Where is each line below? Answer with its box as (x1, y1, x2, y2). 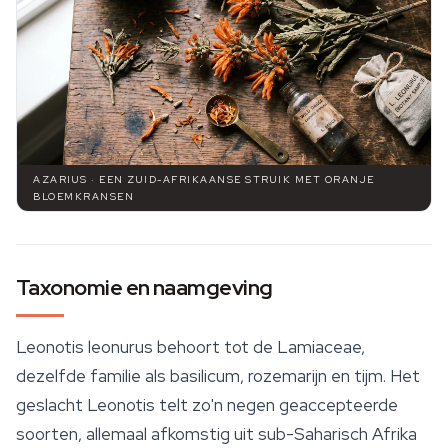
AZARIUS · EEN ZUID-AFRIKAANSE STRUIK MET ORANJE (33, 173, 375, 187)
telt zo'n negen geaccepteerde (155, 394, 398, 417)
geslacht (16, 394, 87, 417)
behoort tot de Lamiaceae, (153, 336, 365, 359)
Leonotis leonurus (16, 336, 153, 359)
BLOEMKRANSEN (33, 190, 134, 204)
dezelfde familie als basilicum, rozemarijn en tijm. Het (16, 365, 420, 388)
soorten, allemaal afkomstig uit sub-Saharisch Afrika (16, 423, 417, 446)
